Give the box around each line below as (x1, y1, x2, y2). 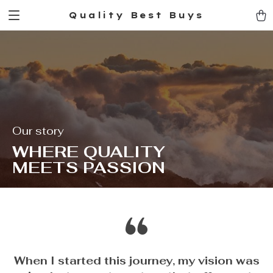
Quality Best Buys (69, 10, 204, 21)
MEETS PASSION (12, 157, 165, 178)
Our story (12, 124, 63, 138)
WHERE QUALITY (12, 141, 165, 162)
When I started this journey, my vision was (13, 253, 260, 268)
